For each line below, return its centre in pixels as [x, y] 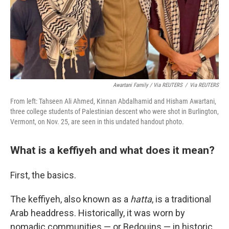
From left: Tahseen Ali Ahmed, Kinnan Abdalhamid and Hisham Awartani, [113, 101]
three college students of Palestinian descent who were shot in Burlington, [114, 112]
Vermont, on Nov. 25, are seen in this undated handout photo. [97, 122]
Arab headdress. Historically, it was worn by [98, 213]
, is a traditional [181, 199]
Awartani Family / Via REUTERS [148, 85]
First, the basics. [43, 175]
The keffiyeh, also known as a [70, 199]
